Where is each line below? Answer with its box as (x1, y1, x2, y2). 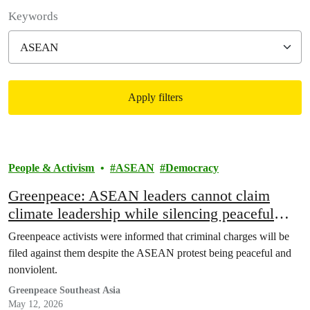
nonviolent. (8, 264, 57, 275)
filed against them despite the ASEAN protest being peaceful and (8, 247, 291, 259)
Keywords (8, 10, 58, 23)
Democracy (165, 162, 219, 174)
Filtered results (8, 138, 123, 160)
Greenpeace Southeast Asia (8, 285, 121, 295)
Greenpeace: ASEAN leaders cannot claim (8, 187, 270, 204)
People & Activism (8, 162, 95, 174)
